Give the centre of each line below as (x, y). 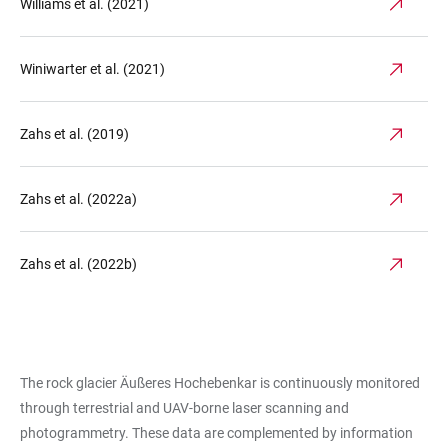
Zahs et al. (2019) (74, 134)
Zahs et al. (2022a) (78, 199)
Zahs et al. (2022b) (78, 264)
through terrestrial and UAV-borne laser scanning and (184, 408)
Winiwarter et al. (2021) (92, 69)
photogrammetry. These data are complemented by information (216, 433)
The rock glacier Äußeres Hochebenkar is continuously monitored (220, 383)
